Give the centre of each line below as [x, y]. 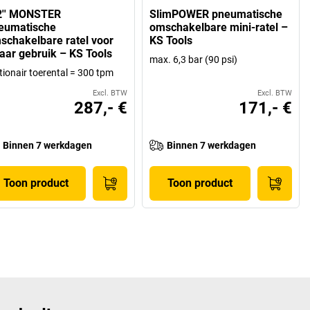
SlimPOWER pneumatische [216, 14]
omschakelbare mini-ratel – [219, 27]
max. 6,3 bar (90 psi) [194, 59]
